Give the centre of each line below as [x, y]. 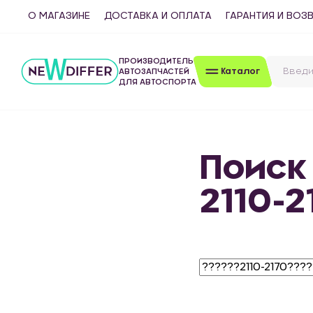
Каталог [240, 71]
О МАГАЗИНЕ [59, 16]
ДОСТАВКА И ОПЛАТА [158, 16]
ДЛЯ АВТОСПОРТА [158, 82]
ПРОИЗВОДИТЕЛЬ [156, 61]
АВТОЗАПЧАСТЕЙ [154, 72]
